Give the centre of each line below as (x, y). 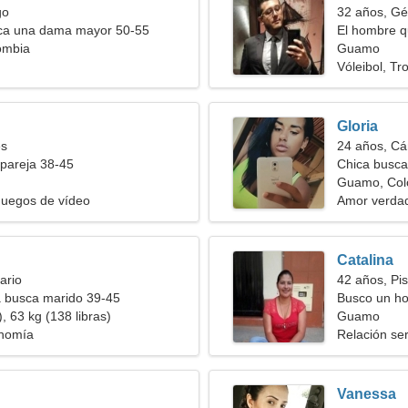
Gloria (357, 126)
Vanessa (367, 394)
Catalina (365, 260)
